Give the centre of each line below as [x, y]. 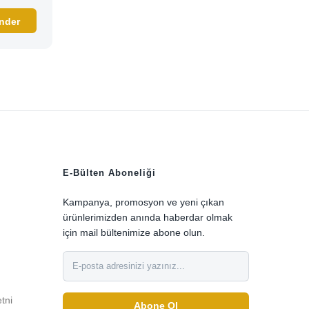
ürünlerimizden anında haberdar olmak [148, 217]
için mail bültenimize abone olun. [134, 232]
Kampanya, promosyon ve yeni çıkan [143, 202]
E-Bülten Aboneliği [109, 172]
